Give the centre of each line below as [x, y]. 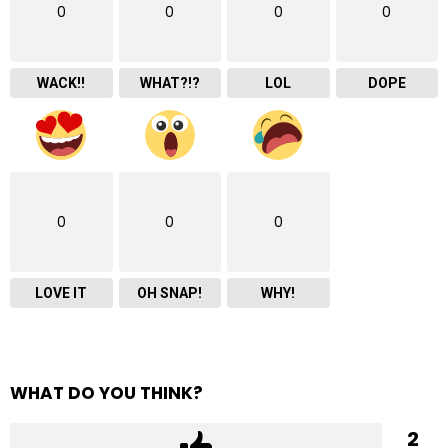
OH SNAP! [170, 293]
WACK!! [61, 83]
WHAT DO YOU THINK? [106, 393]
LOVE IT [61, 293]
